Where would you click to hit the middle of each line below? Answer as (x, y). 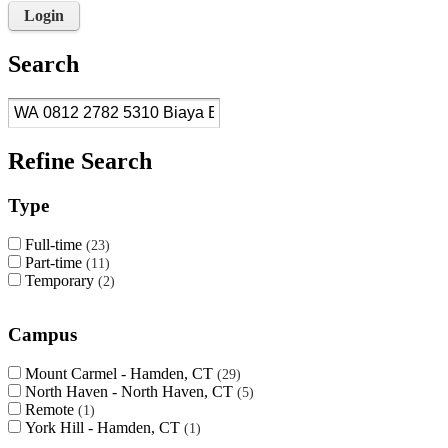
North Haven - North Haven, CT (131, 392)
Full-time (55, 244)
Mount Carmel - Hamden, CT (121, 374)
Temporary (61, 280)
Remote (51, 410)
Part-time (55, 262)
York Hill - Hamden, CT (104, 428)
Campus (42, 335)
